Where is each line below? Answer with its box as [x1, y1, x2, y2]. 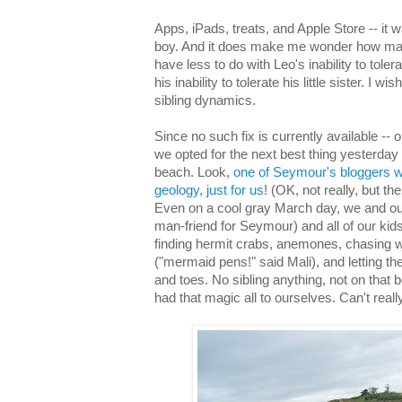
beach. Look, [154, 164, 233, 179]
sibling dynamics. [154, 92, 256, 108]
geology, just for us [154, 182, 264, 197]
